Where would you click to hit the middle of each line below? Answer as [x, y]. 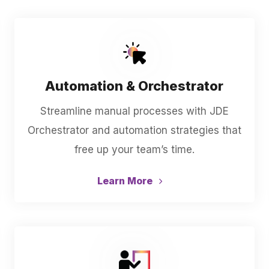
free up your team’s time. [134, 150]
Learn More [126, 181]
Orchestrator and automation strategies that [134, 130]
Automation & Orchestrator [134, 86]
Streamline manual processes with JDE [134, 111]
